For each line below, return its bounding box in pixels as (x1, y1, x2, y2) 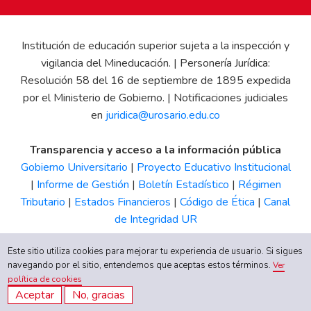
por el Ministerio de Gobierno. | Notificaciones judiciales (23, 90, 288, 106)
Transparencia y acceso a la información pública (30, 142, 281, 158)
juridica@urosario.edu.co (106, 108, 220, 124)
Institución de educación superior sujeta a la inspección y (22, 38, 289, 54)
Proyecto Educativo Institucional (136, 160, 291, 176)
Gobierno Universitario (20, 160, 128, 176)
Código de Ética (180, 194, 255, 210)
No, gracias (72, 287, 126, 303)
